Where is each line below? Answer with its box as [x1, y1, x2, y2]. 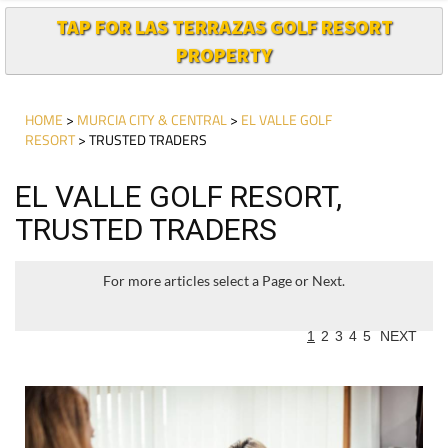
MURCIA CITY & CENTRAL [77, 108, 227, 130]
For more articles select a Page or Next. [103, 271, 345, 289]
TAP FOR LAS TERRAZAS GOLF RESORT [55, 13, 393, 39]
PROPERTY [176, 41, 272, 67]
